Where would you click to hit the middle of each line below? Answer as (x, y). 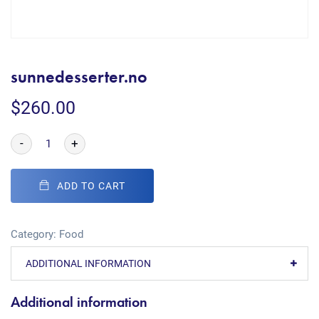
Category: (35, 234)
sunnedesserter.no (79, 77)
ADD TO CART (91, 186)
